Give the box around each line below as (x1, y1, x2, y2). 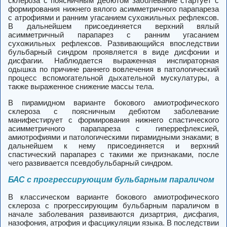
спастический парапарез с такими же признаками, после (8, 150, 219, 159)
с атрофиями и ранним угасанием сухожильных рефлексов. (8, 13, 219, 22)
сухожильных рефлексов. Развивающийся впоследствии (8, 39, 219, 48)
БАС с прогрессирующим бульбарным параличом (8, 175, 214, 184)
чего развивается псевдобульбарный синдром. (8, 159, 173, 168)
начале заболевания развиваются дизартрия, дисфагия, (8, 210, 219, 219)
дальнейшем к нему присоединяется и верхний (8, 141, 219, 150)
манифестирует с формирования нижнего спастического (8, 116, 219, 125)
